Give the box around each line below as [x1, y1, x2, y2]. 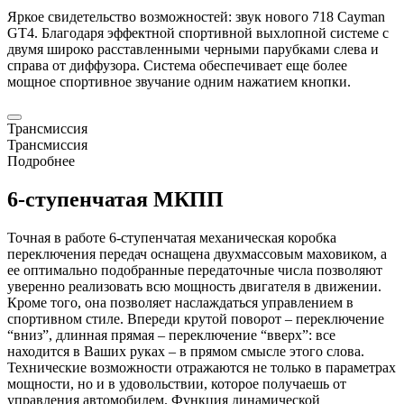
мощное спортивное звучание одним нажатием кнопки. [7, 73, 351, 89]
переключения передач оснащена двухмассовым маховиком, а [7, 245, 387, 262]
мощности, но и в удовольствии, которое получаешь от [7, 375, 346, 391]
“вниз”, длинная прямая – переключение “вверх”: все [7, 326, 335, 343]
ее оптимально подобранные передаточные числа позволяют [7, 262, 382, 278]
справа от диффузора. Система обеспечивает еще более [7, 57, 347, 73]
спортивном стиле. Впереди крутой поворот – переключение [7, 310, 384, 326]
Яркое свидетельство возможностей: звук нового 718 [7, 8, 337, 24]
